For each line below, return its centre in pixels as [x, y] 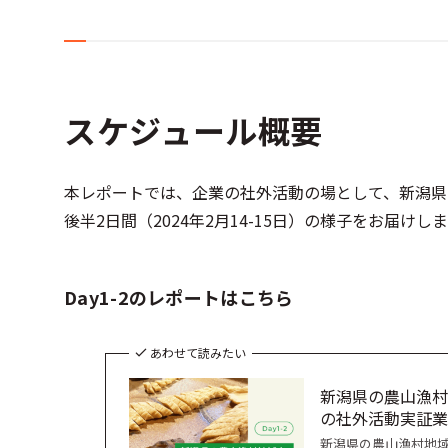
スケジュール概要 [194, 130]
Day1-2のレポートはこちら [179, 297]
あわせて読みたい [198, 352]
